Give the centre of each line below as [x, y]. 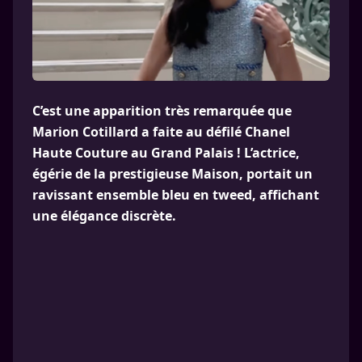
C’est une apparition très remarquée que [162, 111]
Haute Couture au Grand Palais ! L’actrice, [166, 153]
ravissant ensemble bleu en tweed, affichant [176, 195]
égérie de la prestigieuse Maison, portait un [173, 174]
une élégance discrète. [104, 216]
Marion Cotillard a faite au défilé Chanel [161, 132]
